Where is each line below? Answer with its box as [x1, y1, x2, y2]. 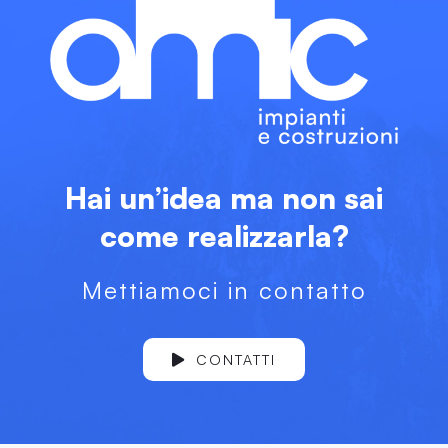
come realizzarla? [99, 217, 349, 255]
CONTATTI [195, 351, 276, 369]
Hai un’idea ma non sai [65, 179, 383, 217]
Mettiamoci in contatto [81, 275, 367, 306]
